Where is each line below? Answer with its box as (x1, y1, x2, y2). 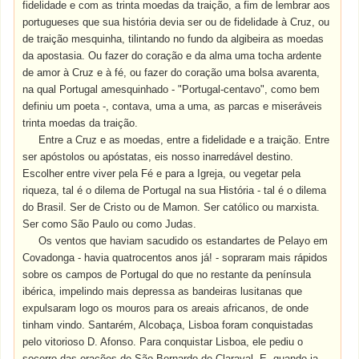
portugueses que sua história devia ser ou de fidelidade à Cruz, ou (22, 16, 330, 28)
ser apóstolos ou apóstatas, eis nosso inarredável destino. (22, 151, 294, 163)
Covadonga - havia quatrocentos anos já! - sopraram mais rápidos (22, 252, 329, 264)
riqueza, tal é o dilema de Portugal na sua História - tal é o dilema (22, 184, 327, 196)
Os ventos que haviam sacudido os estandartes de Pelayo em (38, 235, 329, 247)
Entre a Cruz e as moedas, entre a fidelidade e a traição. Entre (38, 134, 330, 146)
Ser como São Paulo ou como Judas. (22, 218, 197, 230)
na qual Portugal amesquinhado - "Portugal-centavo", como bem (22, 83, 321, 95)
